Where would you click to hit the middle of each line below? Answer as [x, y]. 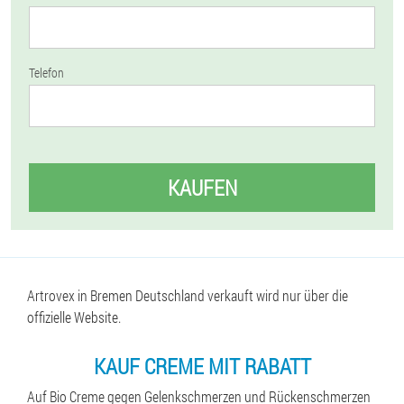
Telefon [46, 73]
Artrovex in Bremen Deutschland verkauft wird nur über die [188, 295]
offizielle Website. [74, 317]
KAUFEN [202, 188]
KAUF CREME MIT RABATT [202, 366]
